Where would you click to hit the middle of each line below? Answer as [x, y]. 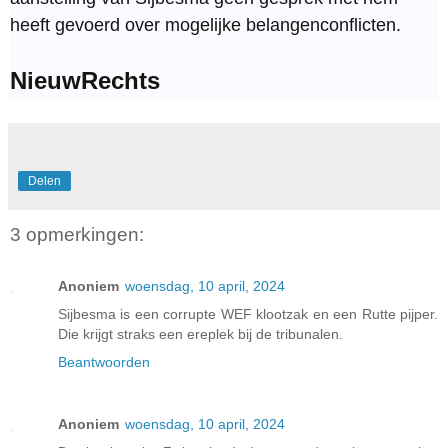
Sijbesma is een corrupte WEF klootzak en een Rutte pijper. [248, 314]
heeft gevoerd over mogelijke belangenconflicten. [205, 24]
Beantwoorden [104, 362]
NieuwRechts [85, 80]
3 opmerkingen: [77, 234]
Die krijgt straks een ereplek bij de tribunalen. [200, 334]
